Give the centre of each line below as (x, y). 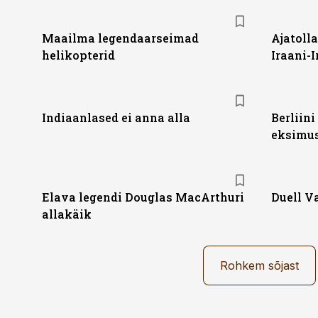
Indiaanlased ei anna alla (116, 117)
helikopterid (78, 55)
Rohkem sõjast (259, 265)
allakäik (67, 214)
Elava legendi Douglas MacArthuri (143, 197)
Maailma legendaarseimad (120, 38)
